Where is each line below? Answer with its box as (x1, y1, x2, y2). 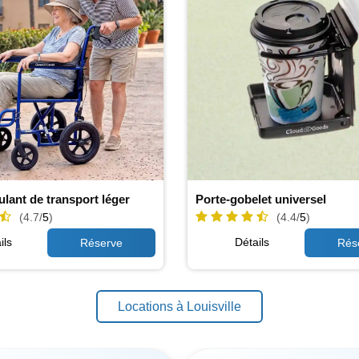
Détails (235, 236, 270, 248)
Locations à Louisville (117, 300, 241, 313)
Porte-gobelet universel (196, 192, 327, 206)
